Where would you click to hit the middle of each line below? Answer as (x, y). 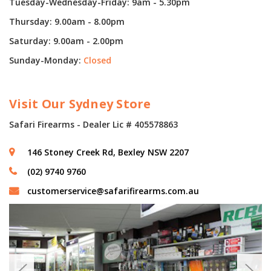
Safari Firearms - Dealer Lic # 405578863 (93, 125)
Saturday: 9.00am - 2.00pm (66, 41)
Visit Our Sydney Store (80, 103)
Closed (97, 60)
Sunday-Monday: (46, 60)
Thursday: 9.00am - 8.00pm (67, 21)
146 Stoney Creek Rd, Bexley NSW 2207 (108, 152)
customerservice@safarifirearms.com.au (113, 191)
